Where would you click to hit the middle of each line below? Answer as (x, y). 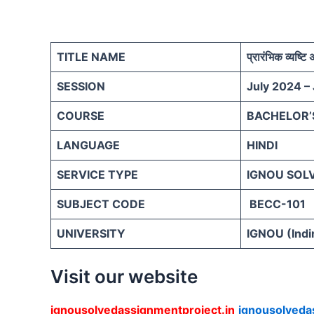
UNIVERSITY (91, 234)
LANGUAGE (88, 145)
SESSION (81, 87)
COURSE (81, 116)
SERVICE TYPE (97, 175)
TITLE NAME (91, 57)
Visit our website (124, 277)
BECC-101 (276, 204)
